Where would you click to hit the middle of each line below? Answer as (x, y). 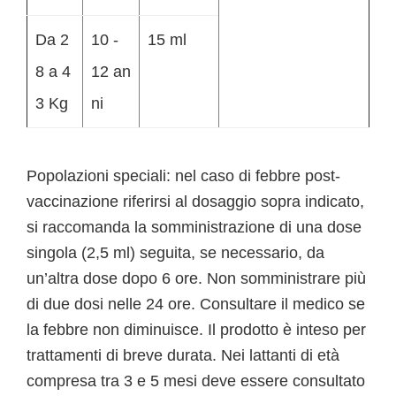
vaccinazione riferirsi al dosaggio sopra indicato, (195, 202)
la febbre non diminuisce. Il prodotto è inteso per (196, 330)
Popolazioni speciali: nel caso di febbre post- (183, 176)
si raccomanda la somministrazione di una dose (194, 227)
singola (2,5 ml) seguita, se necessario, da (175, 253)
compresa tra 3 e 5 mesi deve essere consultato (196, 381)
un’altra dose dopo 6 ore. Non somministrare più (196, 278)
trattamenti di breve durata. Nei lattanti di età (183, 355)
